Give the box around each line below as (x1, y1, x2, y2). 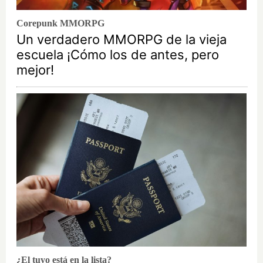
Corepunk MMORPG (16, 18, 104, 28)
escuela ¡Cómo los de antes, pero (16, 46, 219, 62)
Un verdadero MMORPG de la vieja (16, 31, 227, 47)
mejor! (16, 62, 54, 77)
